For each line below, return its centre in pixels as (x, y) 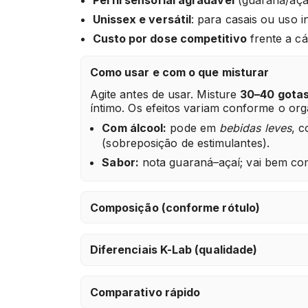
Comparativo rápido (145, 292)
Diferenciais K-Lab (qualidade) (174, 250)
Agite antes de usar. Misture (165, 95)
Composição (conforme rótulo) (175, 207)
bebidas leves (256, 128)
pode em (193, 128)
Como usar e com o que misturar (179, 72)
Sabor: (120, 163)
